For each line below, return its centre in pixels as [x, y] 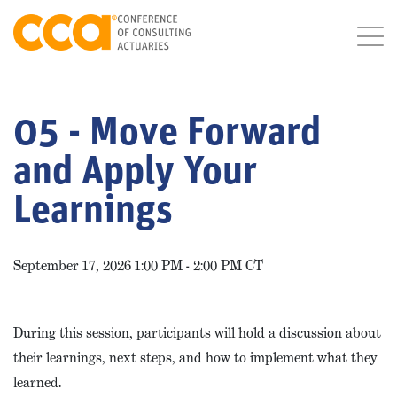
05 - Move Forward [167, 135]
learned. [37, 382]
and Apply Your [135, 174]
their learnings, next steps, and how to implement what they [195, 358]
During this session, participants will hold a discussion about [197, 333]
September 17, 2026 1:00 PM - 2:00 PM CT [138, 265]
